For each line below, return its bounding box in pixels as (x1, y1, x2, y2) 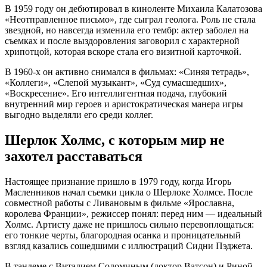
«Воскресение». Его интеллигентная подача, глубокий (5, 88, 227, 99)
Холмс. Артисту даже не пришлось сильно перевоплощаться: (5, 219, 254, 230)
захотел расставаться (5, 148, 142, 164)
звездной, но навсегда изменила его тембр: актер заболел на (5, 25, 249, 36)
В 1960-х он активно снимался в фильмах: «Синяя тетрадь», (5, 67, 249, 77)
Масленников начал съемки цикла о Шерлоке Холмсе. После (5, 187, 253, 198)
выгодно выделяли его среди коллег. (5, 110, 153, 120)
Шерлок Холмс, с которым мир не (5, 132, 225, 148)
